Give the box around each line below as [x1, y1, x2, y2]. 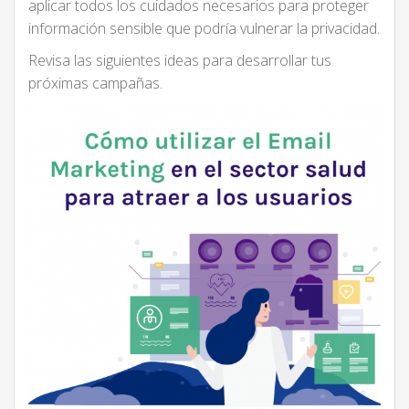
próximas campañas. [28, 73, 163, 94]
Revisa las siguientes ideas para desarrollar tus [28, 50, 331, 71]
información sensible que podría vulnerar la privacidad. [28, 18, 380, 39]
